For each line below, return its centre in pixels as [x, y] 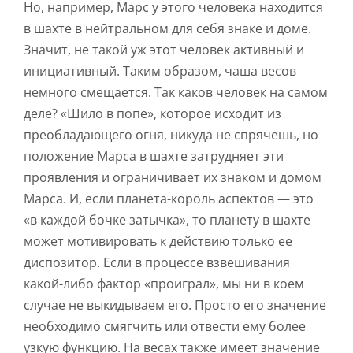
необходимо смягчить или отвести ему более [165, 327]
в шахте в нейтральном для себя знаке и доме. [167, 29]
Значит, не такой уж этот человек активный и [164, 50]
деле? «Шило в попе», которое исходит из [152, 114]
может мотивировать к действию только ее [158, 242]
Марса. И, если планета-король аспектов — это [169, 199]
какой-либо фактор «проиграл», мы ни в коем [164, 284]
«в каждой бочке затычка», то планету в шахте [167, 220]
